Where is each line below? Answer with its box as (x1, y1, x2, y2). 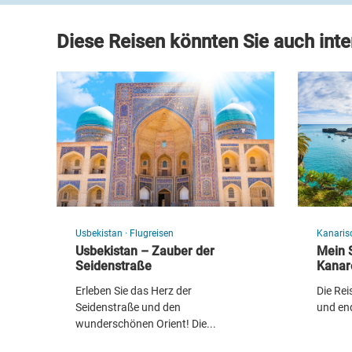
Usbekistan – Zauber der (75, 244, 214, 259)
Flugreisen (130, 227, 174, 239)
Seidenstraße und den (75, 301, 181, 314)
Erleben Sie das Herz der (75, 284, 192, 298)
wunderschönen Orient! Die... (75, 317, 216, 331)
